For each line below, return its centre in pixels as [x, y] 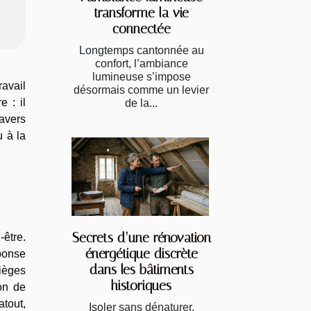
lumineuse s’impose [141, 76]
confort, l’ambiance [141, 63]
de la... [141, 103]
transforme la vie [141, 12]
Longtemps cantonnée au [141, 50]
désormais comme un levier [141, 90]
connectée [141, 28]
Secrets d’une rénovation [141, 237]
